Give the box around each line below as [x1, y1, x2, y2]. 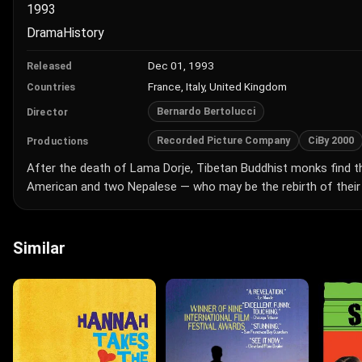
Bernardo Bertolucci [157, 105, 255, 117]
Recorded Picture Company [157, 134, 290, 146]
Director [27, 105, 68, 118]
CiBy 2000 [308, 134, 354, 146]
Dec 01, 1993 [148, 59, 214, 72]
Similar [13, 238, 66, 258]
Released [27, 59, 72, 72]
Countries [27, 80, 76, 93]
